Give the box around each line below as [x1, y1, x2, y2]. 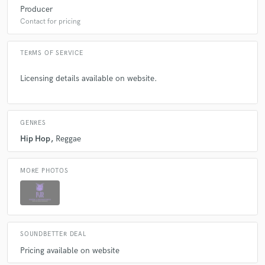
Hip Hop [20, 134, 50, 144]
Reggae [56, 134, 82, 144]
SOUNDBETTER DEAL [20, 231, 86, 238]
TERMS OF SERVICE [20, 50, 83, 57]
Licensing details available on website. [20, 73, 157, 84]
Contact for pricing [20, 17, 80, 26]
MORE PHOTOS [20, 167, 69, 174]
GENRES [20, 119, 46, 127]
